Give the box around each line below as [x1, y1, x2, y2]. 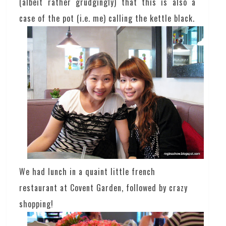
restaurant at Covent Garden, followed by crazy [19, 181, 188, 194]
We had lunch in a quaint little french [19, 165, 156, 178]
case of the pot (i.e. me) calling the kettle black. [19, 12, 195, 25]
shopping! [19, 197, 54, 210]
